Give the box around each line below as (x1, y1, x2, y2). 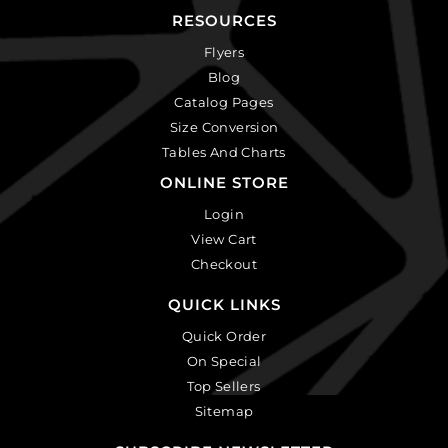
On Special (186, 353, 262, 370)
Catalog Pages (174, 94, 274, 111)
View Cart (191, 231, 257, 248)
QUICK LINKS (167, 295, 281, 315)
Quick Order (181, 328, 267, 345)
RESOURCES (171, 11, 277, 31)
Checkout (190, 256, 258, 273)
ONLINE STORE (159, 173, 289, 193)
